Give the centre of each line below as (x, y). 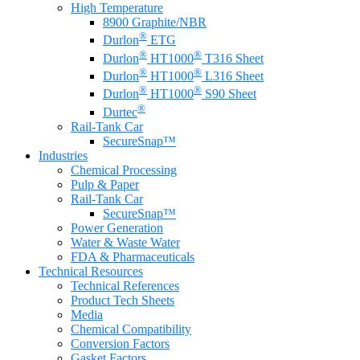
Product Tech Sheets (123, 300)
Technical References (125, 285)
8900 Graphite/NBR (155, 22)
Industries (63, 155)
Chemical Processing (124, 170)
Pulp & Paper (105, 184)
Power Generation (117, 227)
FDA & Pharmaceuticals (133, 256)
